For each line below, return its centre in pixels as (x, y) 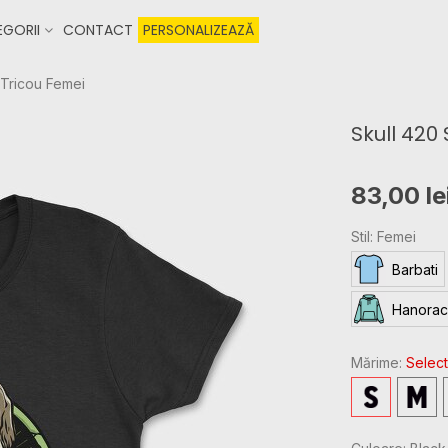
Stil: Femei (383, 236)
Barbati (414, 269)
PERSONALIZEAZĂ (198, 30)
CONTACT (98, 30)
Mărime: (378, 362)
